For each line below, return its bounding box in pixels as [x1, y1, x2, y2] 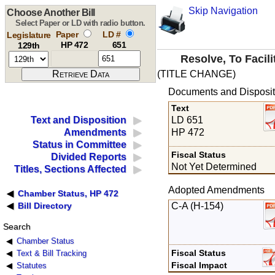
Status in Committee [33, 139, 127, 150]
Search [2, 222, 31, 232]
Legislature [7, 30, 51, 40]
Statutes [16, 261, 47, 271]
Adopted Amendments [168, 184, 265, 195]
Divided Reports [51, 152, 127, 163]
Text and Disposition [31, 115, 127, 126]
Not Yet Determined [171, 161, 257, 172]
